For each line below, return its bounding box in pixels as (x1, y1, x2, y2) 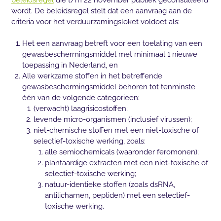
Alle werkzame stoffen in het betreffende (22, 72, 163, 81)
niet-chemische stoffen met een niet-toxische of (34, 126, 199, 135)
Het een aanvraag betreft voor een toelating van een (22, 39, 203, 48)
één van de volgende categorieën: (22, 93, 140, 103)
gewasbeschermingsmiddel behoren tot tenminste (22, 82, 196, 92)
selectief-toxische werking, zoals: (34, 137, 146, 146)
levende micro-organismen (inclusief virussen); (34, 115, 192, 124)
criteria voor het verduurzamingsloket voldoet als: (11, 17, 180, 26)
